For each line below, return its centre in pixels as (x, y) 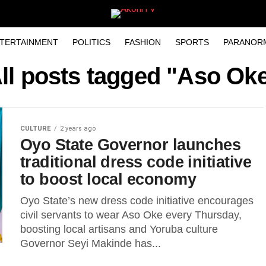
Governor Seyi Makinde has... (91, 243)
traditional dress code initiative (136, 162)
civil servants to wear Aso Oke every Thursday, (131, 215)
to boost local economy (108, 179)
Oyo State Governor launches (131, 145)
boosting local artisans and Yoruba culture (122, 229)
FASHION (143, 42)
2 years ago (78, 129)
